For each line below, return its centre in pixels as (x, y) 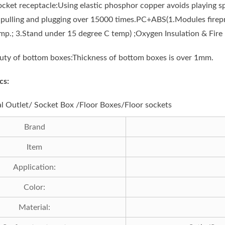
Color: (34, 187)
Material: (34, 207)
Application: (34, 167)
